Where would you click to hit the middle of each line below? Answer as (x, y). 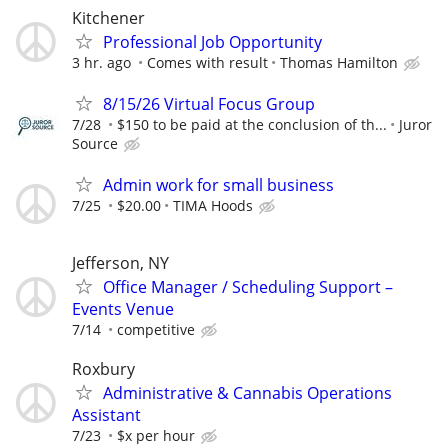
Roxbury (103, 368)
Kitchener (108, 18)
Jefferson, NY (120, 262)
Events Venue (123, 308)
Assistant (106, 414)
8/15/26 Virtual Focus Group (209, 104)
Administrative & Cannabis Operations (247, 392)
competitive (156, 329)
